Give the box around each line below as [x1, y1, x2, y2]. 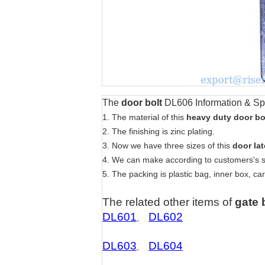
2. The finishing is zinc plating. [102, 127, 215, 136]
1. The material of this [102, 112, 184, 122]
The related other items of [102, 196, 235, 208]
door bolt [121, 98, 164, 108]
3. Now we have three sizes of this [102, 141, 230, 150]
